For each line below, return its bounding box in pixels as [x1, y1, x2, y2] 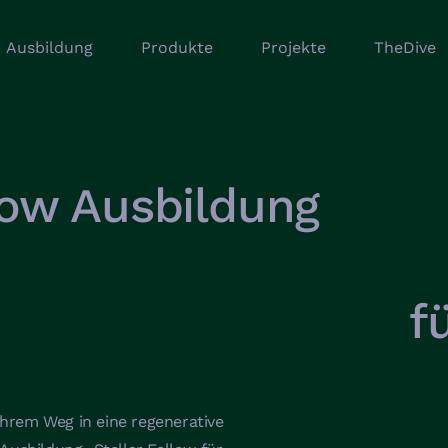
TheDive [373, 38, 436, 57]
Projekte [260, 38, 326, 57]
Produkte [140, 38, 213, 57]
